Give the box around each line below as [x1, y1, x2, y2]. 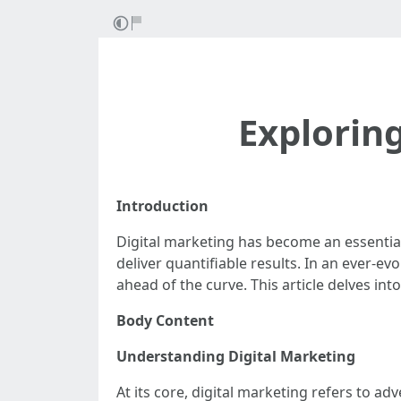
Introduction [116, 196, 209, 216]
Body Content [116, 311, 214, 330]
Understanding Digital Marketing [116, 346, 355, 366]
